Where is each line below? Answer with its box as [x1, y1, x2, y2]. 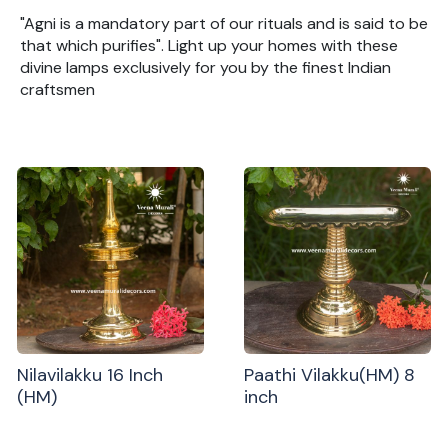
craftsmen [20, 79, 95, 101]
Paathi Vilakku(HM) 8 [244, 362, 415, 387]
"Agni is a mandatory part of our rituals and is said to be [20, 13, 428, 35]
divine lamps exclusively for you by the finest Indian [20, 57, 391, 79]
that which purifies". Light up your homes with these [20, 35, 398, 57]
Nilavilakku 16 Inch [17, 362, 164, 387]
